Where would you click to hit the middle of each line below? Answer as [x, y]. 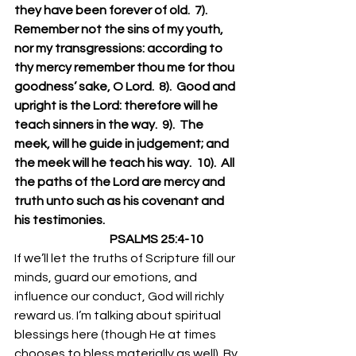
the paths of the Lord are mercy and [121, 182]
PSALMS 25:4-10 [157, 239]
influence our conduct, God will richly [120, 296]
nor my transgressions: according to [120, 48]
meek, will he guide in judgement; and [123, 144]
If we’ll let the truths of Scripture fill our [126, 258]
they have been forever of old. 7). [113, 10]
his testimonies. [60, 220]
